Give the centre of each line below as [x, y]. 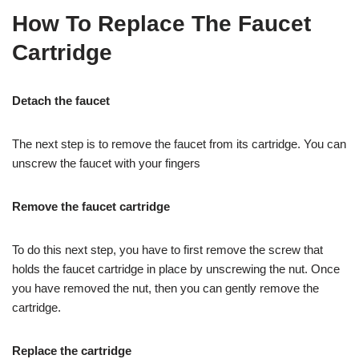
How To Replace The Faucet [161, 23]
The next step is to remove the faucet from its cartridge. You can [179, 143]
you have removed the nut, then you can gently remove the [165, 288]
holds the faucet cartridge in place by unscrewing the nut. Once [176, 268]
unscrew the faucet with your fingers [106, 163]
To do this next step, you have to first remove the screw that [167, 249]
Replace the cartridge [72, 350]
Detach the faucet [61, 100]
